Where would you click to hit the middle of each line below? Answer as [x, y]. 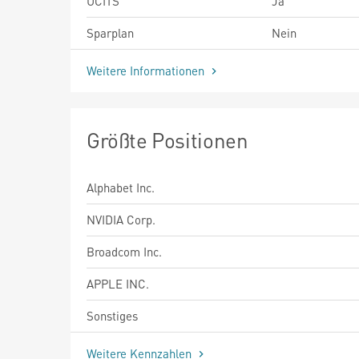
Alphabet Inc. [121, 187]
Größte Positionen [167, 139]
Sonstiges [112, 315]
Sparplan [110, 32]
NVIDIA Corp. [121, 219]
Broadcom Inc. [124, 251]
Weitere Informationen [147, 70]
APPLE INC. [118, 283]
